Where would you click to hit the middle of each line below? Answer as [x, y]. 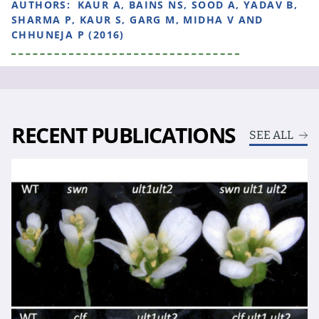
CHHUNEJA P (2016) [68, 35]
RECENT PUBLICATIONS [124, 135]
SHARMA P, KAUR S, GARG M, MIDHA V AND [137, 20]
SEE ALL [271, 135]
